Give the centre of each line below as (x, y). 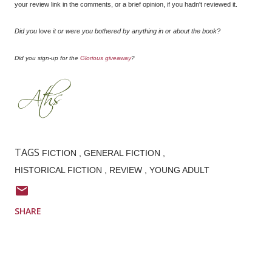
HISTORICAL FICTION (59, 170)
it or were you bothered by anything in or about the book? (136, 31)
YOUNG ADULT (179, 170)
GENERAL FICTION (123, 153)
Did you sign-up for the (47, 58)
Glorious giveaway (106, 58)
